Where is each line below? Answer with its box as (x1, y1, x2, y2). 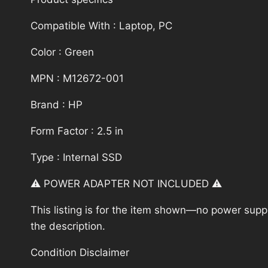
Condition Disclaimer (31, 246, 129, 258)
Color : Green (31, 45, 94, 58)
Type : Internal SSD (31, 151, 122, 163)
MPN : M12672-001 (31, 72, 124, 84)
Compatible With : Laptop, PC (31, 19, 172, 32)
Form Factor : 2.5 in (31, 124, 123, 137)
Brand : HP (31, 98, 83, 111)
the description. (31, 220, 105, 232)
